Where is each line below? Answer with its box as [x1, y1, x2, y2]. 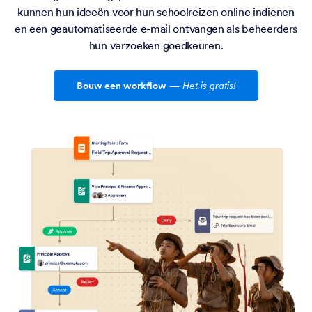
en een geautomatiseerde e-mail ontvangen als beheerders [14, 22, 298, 36]
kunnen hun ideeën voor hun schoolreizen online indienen [17, 5, 295, 19]
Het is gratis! [182, 79, 235, 93]
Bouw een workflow [77, 79, 166, 93]
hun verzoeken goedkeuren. [88, 38, 224, 53]
